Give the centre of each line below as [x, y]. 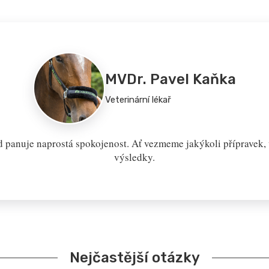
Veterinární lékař [138, 100]
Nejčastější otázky [134, 258]
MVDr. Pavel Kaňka [171, 80]
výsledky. [134, 157]
